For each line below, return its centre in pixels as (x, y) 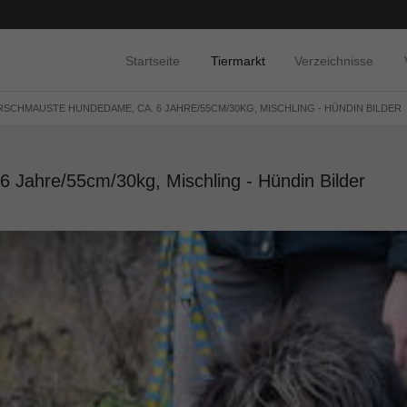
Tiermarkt (238, 60)
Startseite (153, 60)
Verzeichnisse (334, 60)
